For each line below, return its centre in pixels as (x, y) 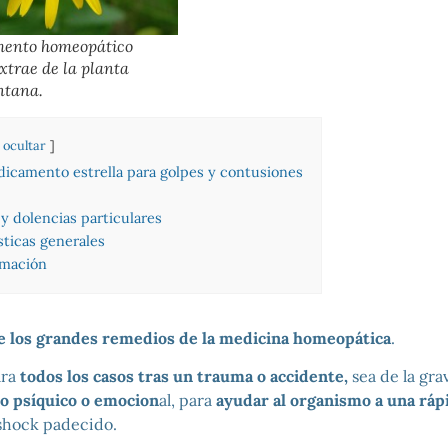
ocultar (24, 145)
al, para (187, 400)
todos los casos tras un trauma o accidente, (183, 376)
